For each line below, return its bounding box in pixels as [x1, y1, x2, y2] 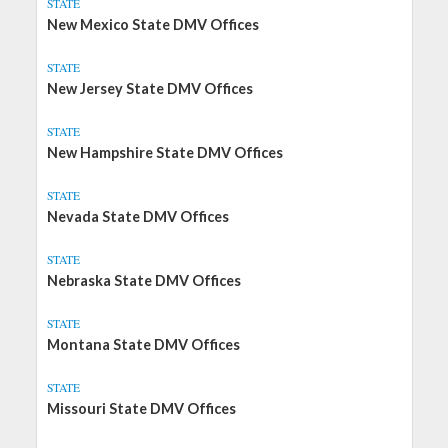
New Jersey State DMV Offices [46, 80, 253, 97]
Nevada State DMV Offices [46, 208, 229, 225]
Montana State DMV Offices [46, 336, 240, 353]
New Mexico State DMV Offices [46, 16, 259, 33]
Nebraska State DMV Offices [46, 272, 241, 289]
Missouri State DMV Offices [46, 400, 236, 417]
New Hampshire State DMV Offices [46, 144, 283, 161]
